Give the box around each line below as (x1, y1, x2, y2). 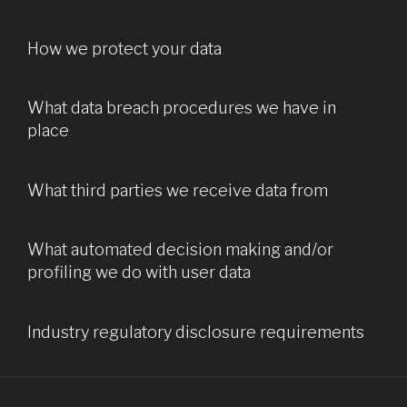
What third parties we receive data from (27, 180, 328, 200)
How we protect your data (27, 38, 222, 58)
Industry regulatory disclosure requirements (27, 322, 364, 342)
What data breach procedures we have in (27, 98, 336, 118)
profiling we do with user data (27, 263, 251, 283)
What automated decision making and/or (27, 240, 333, 260)
